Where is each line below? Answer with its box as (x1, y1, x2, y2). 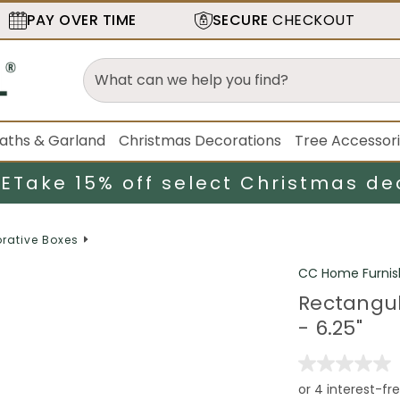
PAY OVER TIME (27, 10, 137, 30)
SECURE (212, 10, 269, 30)
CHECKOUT (268, 10, 355, 30)
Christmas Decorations (119, 130, 282, 151)
